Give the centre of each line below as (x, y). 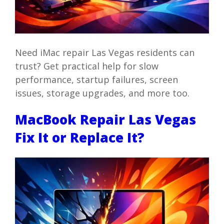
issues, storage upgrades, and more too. (102, 93)
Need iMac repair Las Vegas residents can (104, 52)
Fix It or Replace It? (79, 138)
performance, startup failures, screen (96, 79)
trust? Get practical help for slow (86, 66)
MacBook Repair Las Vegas (105, 120)
